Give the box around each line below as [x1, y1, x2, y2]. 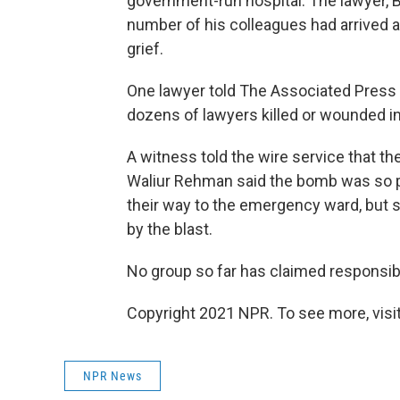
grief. [127, 38, 163, 58]
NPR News [83, 368, 142, 383]
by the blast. [127, 219, 212, 238]
